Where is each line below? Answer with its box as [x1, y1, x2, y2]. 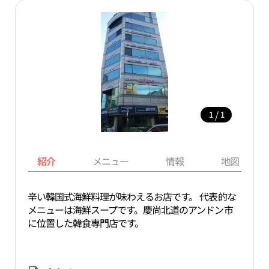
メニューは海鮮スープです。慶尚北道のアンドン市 [27, 202, 233, 217]
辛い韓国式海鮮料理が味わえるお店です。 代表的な [27, 189, 236, 204]
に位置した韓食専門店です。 [27, 216, 144, 230]
